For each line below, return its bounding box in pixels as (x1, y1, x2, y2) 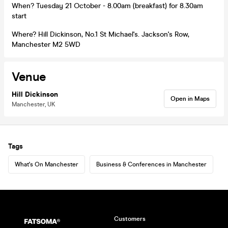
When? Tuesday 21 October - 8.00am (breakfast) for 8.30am (12, 1, 203, 10)
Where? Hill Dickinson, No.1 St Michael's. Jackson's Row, (12, 30, 189, 39)
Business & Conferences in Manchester (96, 160, 207, 168)
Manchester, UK (12, 100, 55, 108)
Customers (114, 215, 146, 222)
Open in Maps (170, 95, 210, 102)
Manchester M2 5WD (12, 40, 80, 49)
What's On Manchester (15, 160, 78, 168)
